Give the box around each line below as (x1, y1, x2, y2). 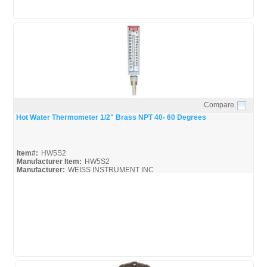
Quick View (115, 108, 152, 117)
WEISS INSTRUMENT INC (67, 165, 154, 174)
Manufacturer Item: (16, 157, 82, 166)
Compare (203, 100, 234, 109)
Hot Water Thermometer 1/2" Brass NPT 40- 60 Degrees (15, 113, 206, 122)
